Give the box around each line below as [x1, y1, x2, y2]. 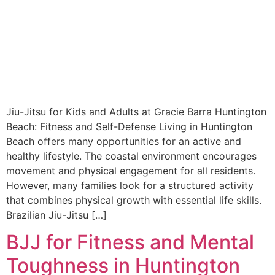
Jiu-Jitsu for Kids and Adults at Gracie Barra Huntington [6, 105, 266, 118]
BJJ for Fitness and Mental [6, 230, 254, 255]
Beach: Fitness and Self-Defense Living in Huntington [6, 120, 252, 133]
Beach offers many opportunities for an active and [6, 134, 241, 147]
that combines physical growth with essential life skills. [6, 193, 261, 206]
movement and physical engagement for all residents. [6, 164, 255, 177]
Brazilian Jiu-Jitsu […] [6, 208, 107, 221]
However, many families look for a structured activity [6, 179, 254, 192]
